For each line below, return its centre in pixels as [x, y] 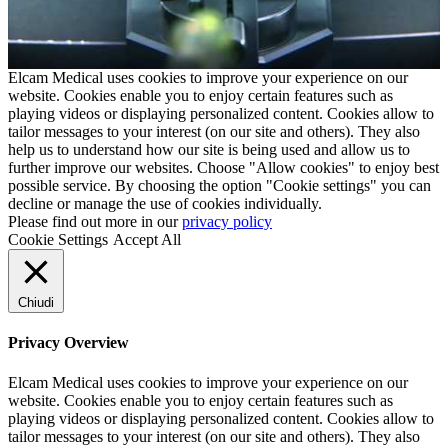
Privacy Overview [68, 343]
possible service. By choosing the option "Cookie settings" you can [219, 186]
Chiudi [36, 303]
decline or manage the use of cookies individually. [165, 204]
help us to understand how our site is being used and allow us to [209, 150]
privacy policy [227, 222]
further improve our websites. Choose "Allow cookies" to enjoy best [223, 168]
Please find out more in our [95, 222]
